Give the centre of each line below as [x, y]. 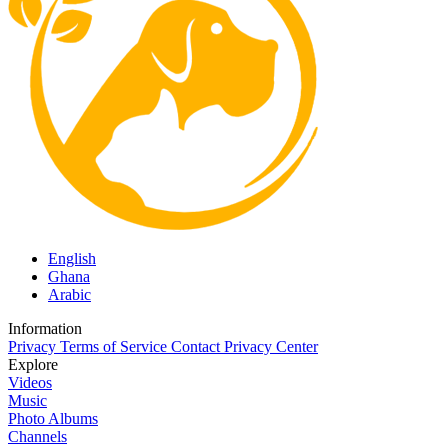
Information [45, 328]
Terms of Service [115, 346]
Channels [37, 436]
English [72, 258]
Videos [30, 382]
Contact [197, 346]
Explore [33, 364]
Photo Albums [53, 418]
